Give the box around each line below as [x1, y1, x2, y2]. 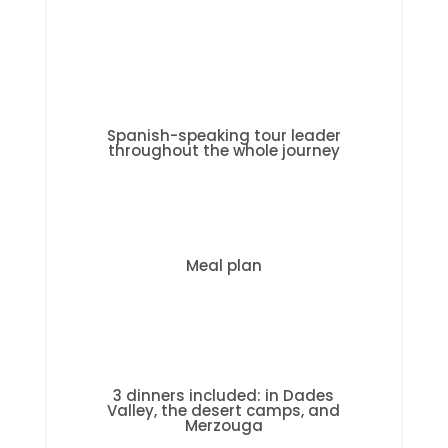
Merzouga [184, 415, 263, 436]
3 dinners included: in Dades [113, 385, 335, 406]
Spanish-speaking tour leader [106, 125, 341, 146]
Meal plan [185, 255, 262, 276]
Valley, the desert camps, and [107, 400, 341, 421]
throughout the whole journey [107, 140, 340, 161]
